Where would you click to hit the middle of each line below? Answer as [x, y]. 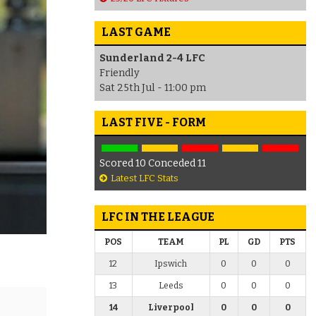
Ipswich [171, 263]
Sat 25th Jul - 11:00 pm [152, 88]
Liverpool [171, 307]
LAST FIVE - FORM [153, 122]
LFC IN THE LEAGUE [158, 217]
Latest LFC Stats [144, 178]
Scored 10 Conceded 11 [152, 163]
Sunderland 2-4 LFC [152, 59]
